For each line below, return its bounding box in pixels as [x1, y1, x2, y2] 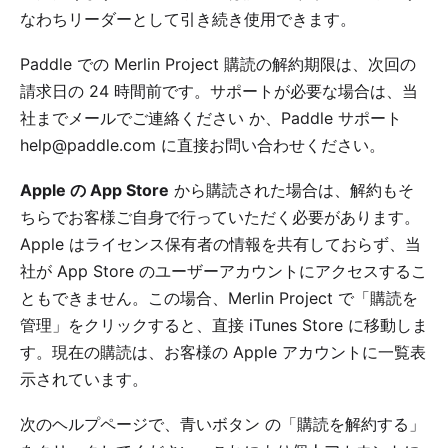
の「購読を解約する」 [260, 413, 425, 434]
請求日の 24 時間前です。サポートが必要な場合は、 [20, 80, 402, 101]
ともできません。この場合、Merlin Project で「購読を [20, 287, 418, 308]
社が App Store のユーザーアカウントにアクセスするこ [20, 260, 427, 281]
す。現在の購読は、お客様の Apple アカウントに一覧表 [20, 341, 426, 362]
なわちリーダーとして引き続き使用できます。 [20, 8, 356, 29]
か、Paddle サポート [244, 107, 402, 128]
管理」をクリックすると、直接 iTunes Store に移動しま [20, 314, 428, 335]
